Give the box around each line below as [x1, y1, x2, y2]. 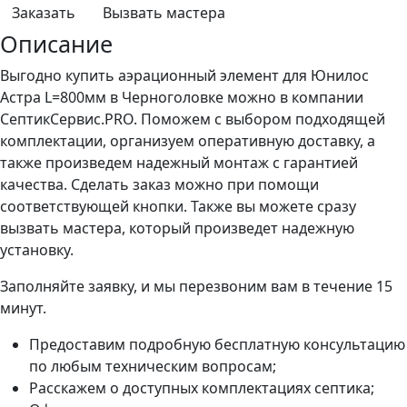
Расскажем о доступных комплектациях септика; [29, 378, 374, 399]
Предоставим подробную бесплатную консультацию [29, 334, 405, 355]
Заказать [12, 3, 75, 24]
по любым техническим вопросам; [29, 356, 276, 377]
